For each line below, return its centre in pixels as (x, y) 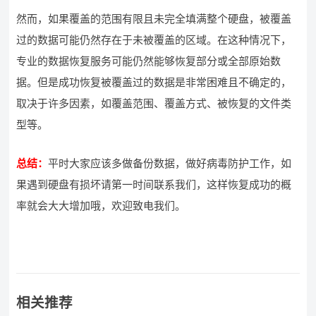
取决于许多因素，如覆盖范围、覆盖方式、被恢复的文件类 (154, 103)
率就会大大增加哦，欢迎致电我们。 (101, 206)
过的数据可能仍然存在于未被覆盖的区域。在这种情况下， (154, 40)
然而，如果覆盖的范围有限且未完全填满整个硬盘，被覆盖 (154, 19)
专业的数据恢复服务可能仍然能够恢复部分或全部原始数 (149, 61)
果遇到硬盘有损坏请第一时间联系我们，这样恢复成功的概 (154, 184)
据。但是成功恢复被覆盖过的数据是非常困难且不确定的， (154, 82)
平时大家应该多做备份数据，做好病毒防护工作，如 (170, 163)
